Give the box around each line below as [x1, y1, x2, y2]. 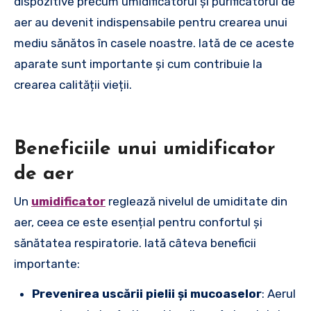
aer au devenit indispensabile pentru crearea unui [14, 15, 287, 29]
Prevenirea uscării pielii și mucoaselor [32, 287, 262, 301]
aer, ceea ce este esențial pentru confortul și [14, 215, 262, 229]
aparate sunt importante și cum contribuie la [14, 56, 262, 71]
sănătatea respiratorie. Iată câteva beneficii [14, 236, 256, 250]
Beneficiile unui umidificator [14, 139, 276, 159]
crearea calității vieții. [14, 77, 132, 92]
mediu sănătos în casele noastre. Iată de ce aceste [14, 35, 294, 50]
